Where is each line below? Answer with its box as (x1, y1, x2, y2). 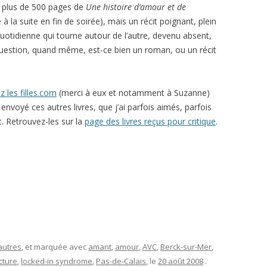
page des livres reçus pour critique (85, 116, 216, 127)
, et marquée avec (21, 241, 88, 252)
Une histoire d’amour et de (86, 1, 186, 13)
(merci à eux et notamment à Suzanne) (57, 87, 210, 98)
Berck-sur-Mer (160, 241, 212, 252)
